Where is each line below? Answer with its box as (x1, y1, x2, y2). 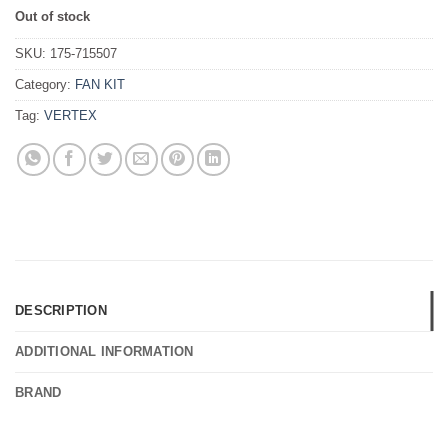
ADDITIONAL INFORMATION (15, 343, 194, 359)
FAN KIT (75, 76, 125, 92)
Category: (15, 76, 75, 92)
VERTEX (44, 107, 97, 123)
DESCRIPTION (15, 302, 107, 318)
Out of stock (15, 8, 90, 24)
